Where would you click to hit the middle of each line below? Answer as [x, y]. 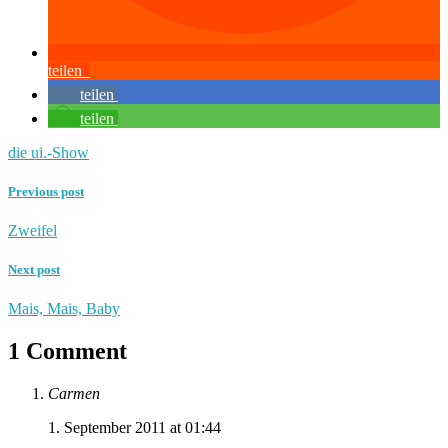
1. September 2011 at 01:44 [134, 428]
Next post [34, 270]
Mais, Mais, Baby [64, 309]
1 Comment [67, 351]
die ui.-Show [48, 152]
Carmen [74, 394]
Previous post [46, 191]
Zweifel [32, 231]
